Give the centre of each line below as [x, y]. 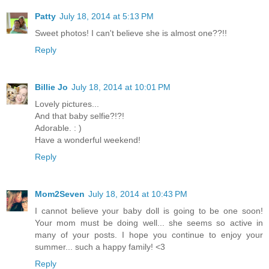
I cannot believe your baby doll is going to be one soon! [149, 211]
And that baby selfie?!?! [80, 116]
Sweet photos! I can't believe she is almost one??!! [131, 33]
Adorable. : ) [58, 128]
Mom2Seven [60, 194]
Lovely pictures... [67, 104]
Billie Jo [51, 87]
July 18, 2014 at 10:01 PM [121, 87]
